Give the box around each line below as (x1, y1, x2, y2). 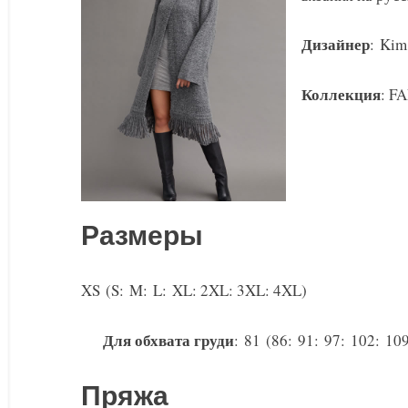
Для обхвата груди (103, 328, 234, 352)
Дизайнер (301, 33, 370, 56)
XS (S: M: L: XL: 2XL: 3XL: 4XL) (81, 280, 307, 301)
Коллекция (301, 82, 381, 106)
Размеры (81, 220, 203, 253)
